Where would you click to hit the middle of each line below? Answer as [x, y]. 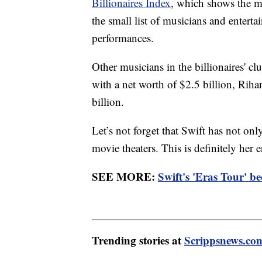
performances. [123, 37]
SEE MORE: [125, 176]
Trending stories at [138, 240]
